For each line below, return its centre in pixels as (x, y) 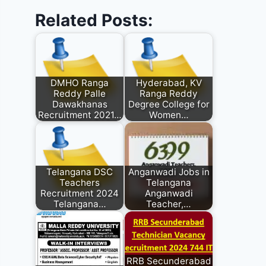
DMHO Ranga (80, 83)
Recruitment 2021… (80, 115)
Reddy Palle (80, 93)
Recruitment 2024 (80, 193)
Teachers (80, 182)
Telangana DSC (80, 172)
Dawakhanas (80, 104)
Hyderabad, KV (169, 83)
